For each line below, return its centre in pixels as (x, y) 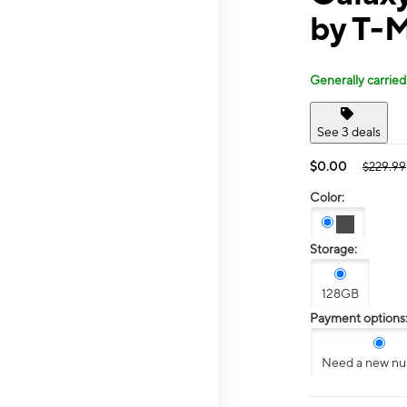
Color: (327, 197)
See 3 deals (349, 131)
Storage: (333, 249)
